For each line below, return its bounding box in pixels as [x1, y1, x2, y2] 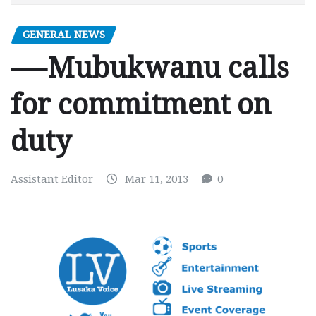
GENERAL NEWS [23, 28, 105, 41]
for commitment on [11, 88, 271, 122]
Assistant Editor [11, 173, 93, 186]
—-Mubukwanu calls [11, 51, 289, 85]
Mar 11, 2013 [125, 173, 188, 186]
